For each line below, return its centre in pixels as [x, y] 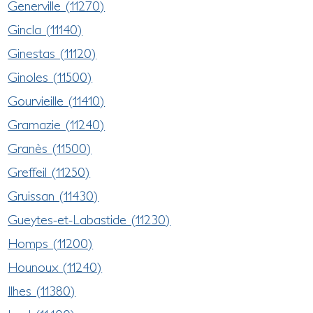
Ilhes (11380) [42, 290]
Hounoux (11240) [55, 267]
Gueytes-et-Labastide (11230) [89, 219]
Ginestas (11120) [52, 53]
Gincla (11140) [45, 29]
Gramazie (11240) [57, 124]
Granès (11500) [50, 148]
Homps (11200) [51, 243]
